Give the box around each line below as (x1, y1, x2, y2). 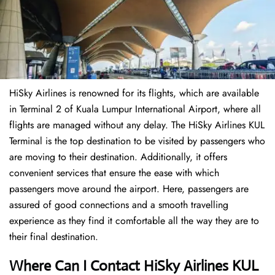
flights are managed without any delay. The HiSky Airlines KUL (9, 118, 265, 133)
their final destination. (9, 230, 98, 244)
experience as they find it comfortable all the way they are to (9, 214, 259, 228)
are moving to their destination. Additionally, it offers (9, 150, 227, 165)
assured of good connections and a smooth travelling (9, 198, 228, 212)
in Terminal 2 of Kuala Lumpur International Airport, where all (9, 102, 261, 117)
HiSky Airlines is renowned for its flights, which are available (9, 86, 259, 101)
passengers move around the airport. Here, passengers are (9, 182, 249, 196)
